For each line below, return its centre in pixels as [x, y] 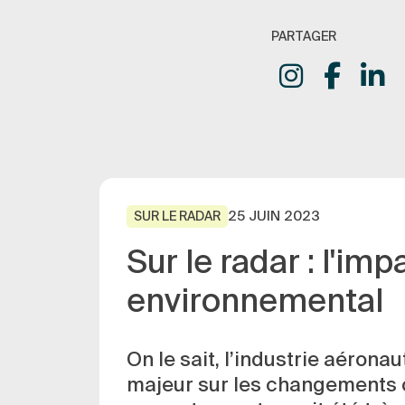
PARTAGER [303, 38]
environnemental [254, 302]
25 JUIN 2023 [273, 216]
